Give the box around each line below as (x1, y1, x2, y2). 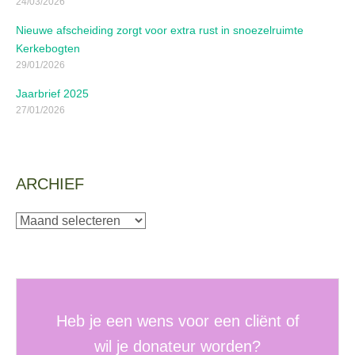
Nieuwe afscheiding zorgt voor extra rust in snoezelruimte (16, 23, 303, 36)
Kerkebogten (16, 41, 80, 55)
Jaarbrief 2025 (16, 86, 89, 100)
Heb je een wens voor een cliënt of (55, 311, 300, 330)
